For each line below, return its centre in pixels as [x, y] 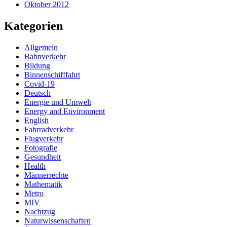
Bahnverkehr [45, 56]
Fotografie [41, 147]
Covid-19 [40, 84]
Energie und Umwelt [58, 102]
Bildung [37, 65]
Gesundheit [43, 157]
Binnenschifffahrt [52, 74]
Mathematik [43, 184]
